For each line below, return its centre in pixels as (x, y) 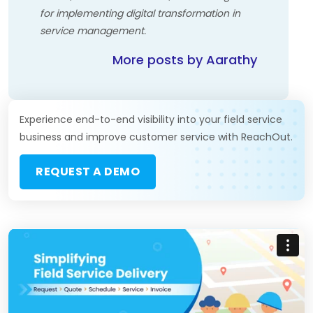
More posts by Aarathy (185, 60)
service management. (93, 31)
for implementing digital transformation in (140, 13)
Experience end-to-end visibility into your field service (151, 119)
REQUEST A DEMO (88, 172)
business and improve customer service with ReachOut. (156, 137)
